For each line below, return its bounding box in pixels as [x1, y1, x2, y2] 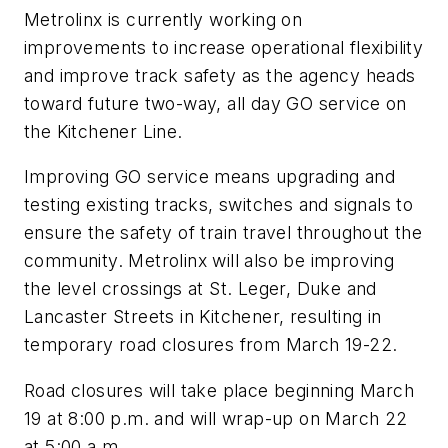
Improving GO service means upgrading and [24, 166, 395, 188]
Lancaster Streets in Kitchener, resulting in [24, 306, 382, 328]
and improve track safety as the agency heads [24, 64, 416, 86]
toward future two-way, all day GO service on [24, 92, 407, 114]
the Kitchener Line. [24, 120, 183, 142]
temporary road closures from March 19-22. [24, 334, 398, 356]
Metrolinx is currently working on [24, 8, 303, 30]
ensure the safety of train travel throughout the [24, 222, 423, 244]
